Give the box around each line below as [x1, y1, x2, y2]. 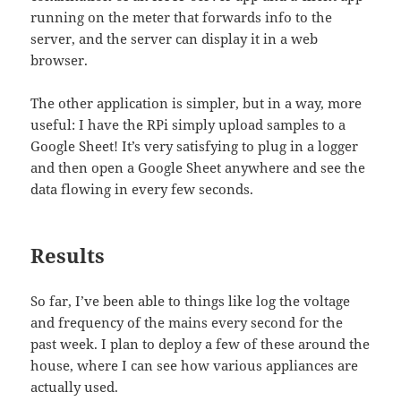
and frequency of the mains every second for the [30, 312, 344, 331]
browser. [30, 50, 89, 69]
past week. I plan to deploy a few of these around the [30, 334, 371, 353]
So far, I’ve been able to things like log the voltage [30, 291, 351, 310]
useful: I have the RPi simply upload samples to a [30, 115, 346, 133]
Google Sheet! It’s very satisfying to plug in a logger [30, 136, 359, 155]
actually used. [30, 377, 119, 396]
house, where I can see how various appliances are [30, 355, 359, 374]
